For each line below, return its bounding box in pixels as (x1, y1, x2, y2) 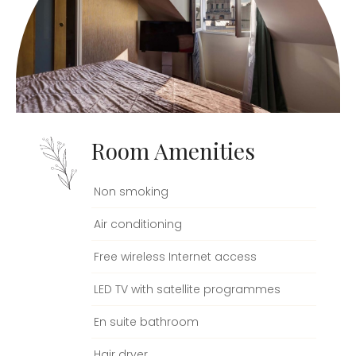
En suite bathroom (94, 313, 199, 330)
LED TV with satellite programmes (94, 281, 281, 297)
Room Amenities (91, 135, 255, 165)
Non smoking (94, 183, 168, 199)
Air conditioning (94, 215, 182, 232)
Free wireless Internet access (94, 248, 257, 265)
